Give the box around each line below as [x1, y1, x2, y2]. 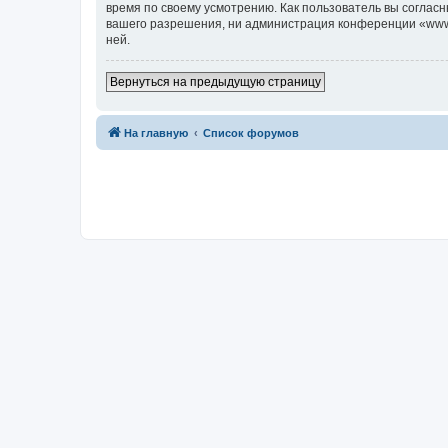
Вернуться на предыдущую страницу [110, 74, 321, 89]
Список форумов [203, 126, 299, 139]
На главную [124, 126, 188, 139]
